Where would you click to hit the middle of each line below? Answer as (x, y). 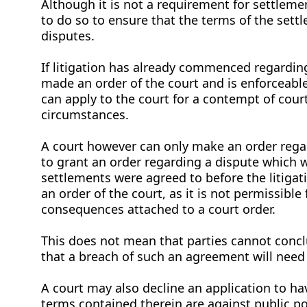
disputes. (70, 35)
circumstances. (85, 114)
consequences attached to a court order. (160, 209)
